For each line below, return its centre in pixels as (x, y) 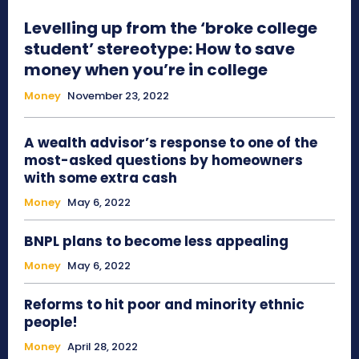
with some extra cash (101, 178)
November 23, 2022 (118, 96)
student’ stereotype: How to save (159, 49)
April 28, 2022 (103, 347)
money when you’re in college (146, 70)
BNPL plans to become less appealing (156, 242)
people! (51, 323)
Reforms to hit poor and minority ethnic (164, 305)
